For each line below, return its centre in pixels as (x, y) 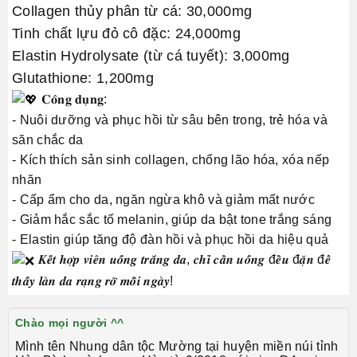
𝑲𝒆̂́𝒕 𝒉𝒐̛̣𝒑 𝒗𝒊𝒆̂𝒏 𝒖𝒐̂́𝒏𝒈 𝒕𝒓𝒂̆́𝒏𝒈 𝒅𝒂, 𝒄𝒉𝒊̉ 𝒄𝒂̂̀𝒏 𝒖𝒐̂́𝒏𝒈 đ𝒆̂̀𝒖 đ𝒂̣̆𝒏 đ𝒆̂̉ (182, 260)
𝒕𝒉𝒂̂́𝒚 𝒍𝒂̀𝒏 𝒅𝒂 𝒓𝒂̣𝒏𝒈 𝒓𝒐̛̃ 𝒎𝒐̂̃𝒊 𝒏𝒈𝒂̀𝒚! (93, 280)
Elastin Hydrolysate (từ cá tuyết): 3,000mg (151, 56)
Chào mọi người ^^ (70, 322)
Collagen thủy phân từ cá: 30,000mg (132, 11)
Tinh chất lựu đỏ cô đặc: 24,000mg (126, 33)
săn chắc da (48, 140)
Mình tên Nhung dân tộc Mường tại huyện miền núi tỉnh (177, 346)
